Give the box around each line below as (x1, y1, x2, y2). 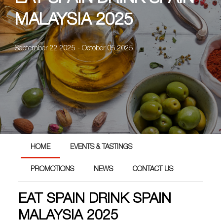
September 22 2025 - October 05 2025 (15, 45, 133, 52)
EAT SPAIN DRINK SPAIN (18, 193, 172, 207)
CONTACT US (133, 166, 174, 173)
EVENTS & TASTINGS (70, 144, 133, 151)
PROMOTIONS (31, 166, 74, 173)
